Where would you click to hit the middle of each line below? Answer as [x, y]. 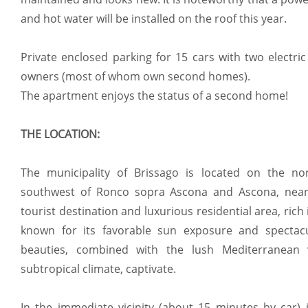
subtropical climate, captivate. [98, 269]
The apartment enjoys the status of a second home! [154, 96]
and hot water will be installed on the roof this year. [154, 19]
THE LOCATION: [60, 134]
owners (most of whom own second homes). [135, 77]
